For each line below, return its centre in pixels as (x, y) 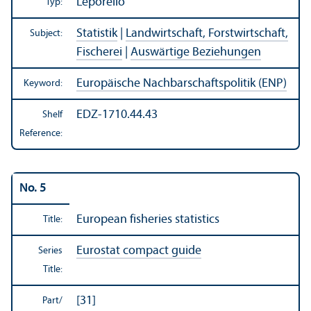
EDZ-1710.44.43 (117, 115)
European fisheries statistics (148, 220)
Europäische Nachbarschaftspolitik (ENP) (182, 84)
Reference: (41, 134)
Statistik (97, 34)
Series (50, 251)
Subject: (46, 34)
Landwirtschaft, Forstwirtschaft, (207, 34)
